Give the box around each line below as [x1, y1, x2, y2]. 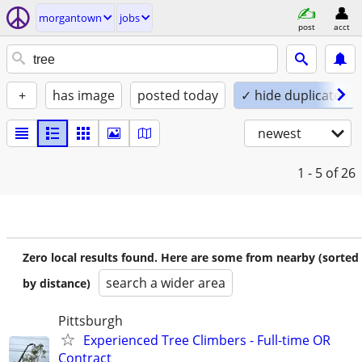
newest [258, 124, 301, 142]
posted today [137, 86, 218, 104]
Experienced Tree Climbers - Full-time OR [83, 331, 330, 349]
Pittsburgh [58, 312, 123, 330]
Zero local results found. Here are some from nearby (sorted [23, 250, 359, 265]
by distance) [23, 276, 90, 291]
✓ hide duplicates [241, 86, 347, 104]
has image [53, 86, 115, 104]
